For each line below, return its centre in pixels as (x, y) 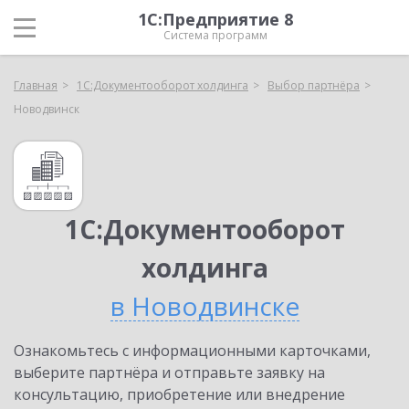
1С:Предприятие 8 (215, 19)
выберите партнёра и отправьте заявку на (169, 372)
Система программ (215, 35)
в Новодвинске (204, 306)
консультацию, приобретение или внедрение (179, 394)
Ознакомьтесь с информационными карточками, (192, 351)
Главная (36, 85)
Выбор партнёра (314, 85)
